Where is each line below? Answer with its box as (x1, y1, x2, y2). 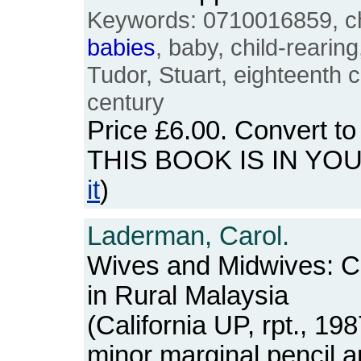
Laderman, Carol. (87, 222, 289, 251)
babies (87, 34, 156, 60)
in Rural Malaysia (87, 281, 288, 310)
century (87, 89, 164, 115)
